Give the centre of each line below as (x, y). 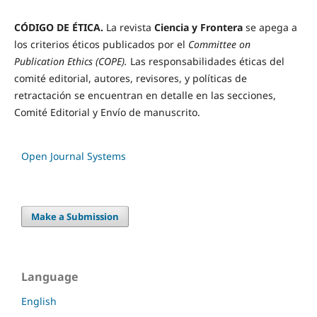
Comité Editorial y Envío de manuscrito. (107, 113)
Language (50, 277)
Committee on (219, 45)
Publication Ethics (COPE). (72, 62)
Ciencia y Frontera (198, 28)
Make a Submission (75, 217)
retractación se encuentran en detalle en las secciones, (145, 96)
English (39, 301)
